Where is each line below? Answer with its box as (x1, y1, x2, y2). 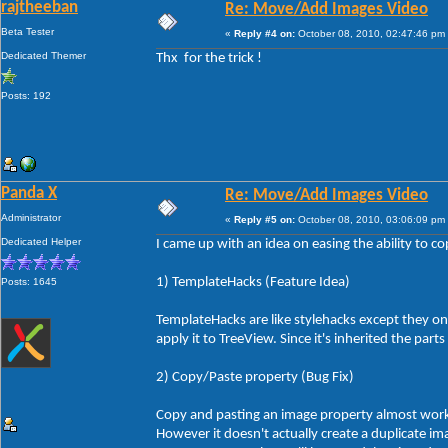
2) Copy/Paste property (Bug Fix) (156, 369, 354, 385)
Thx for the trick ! (156, 50, 262, 66)
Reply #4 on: (234, 27, 295, 39)
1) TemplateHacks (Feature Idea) (156, 274, 350, 290)
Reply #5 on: (234, 213, 295, 225)
